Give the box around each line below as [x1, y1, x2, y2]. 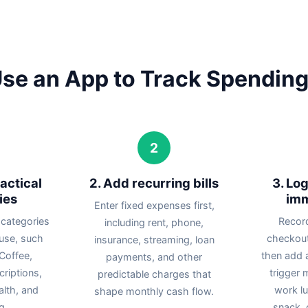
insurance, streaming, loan [93, 233, 214, 245]
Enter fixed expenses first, [93, 199, 214, 211]
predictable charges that [97, 267, 211, 280]
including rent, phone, [104, 216, 203, 228]
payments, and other [106, 250, 202, 263]
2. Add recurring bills [89, 175, 219, 190]
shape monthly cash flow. [94, 285, 214, 297]
